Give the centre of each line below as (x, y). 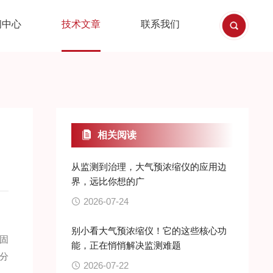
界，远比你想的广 (108, 181)
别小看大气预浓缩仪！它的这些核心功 (149, 231)
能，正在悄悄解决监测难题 (126, 245)
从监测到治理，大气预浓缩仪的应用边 (149, 167)
